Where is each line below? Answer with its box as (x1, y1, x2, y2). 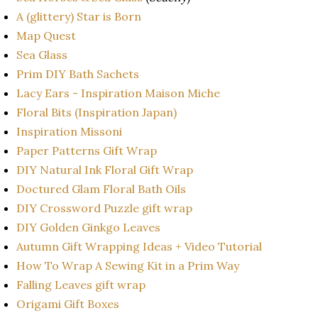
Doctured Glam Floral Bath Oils (16, 181, 189, 196)
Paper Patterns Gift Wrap (16, 143, 160, 158)
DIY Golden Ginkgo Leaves (16, 219, 166, 234)
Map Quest (16, 28, 76, 43)
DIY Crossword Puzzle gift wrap (16, 200, 195, 215)
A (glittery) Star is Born (16, 9, 141, 23)
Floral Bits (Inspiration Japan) (16, 104, 177, 119)
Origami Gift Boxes (16, 296, 122, 311)
